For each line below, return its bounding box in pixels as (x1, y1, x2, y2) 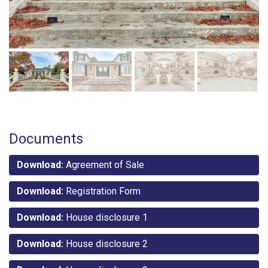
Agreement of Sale (63, 159, 144, 170)
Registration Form (63, 185, 141, 197)
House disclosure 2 (63, 237, 148, 249)
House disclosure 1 (63, 211, 148, 223)
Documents (9, 130, 83, 147)
